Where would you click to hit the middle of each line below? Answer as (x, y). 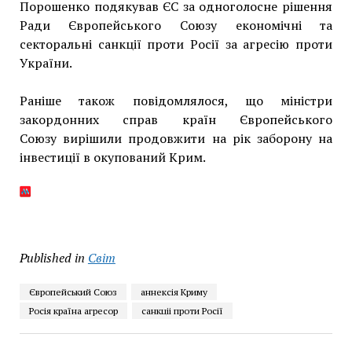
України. (46, 62)
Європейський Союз (73, 291)
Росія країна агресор (73, 310)
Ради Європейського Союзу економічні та (176, 25)
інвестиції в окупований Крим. (112, 157)
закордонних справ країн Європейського (176, 119)
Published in (52, 257)
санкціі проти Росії (182, 310)
